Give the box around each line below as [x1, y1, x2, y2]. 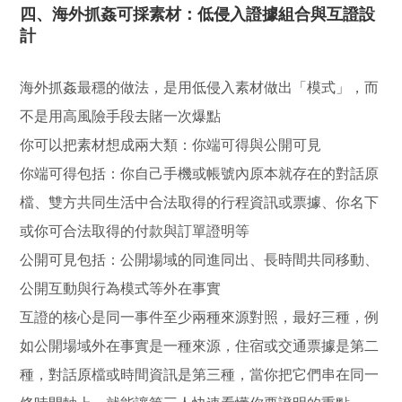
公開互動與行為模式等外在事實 [20, 280, 222, 296]
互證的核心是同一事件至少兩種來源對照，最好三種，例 [20, 309, 380, 325]
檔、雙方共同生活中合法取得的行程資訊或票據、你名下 [20, 194, 380, 210]
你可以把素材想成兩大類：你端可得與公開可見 [20, 136, 322, 153]
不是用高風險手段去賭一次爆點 [20, 108, 222, 124]
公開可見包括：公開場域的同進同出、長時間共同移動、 [20, 251, 380, 267]
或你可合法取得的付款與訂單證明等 [20, 223, 250, 239]
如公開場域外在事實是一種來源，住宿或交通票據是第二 [20, 337, 380, 354]
